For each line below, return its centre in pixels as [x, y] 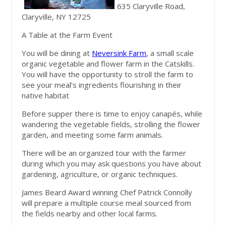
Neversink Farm [119, 53]
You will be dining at [57, 53]
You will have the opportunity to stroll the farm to [108, 74]
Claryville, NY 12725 [56, 17]
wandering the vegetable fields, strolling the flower [111, 124]
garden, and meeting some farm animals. [93, 135]
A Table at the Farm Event [67, 35]
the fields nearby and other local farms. [90, 214]
